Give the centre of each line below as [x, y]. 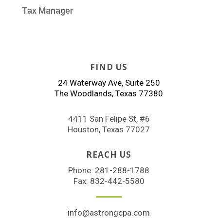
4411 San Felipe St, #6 [109, 118]
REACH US [109, 154]
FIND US [109, 67]
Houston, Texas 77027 [109, 129]
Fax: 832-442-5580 [109, 181]
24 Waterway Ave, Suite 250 [109, 82]
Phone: [82, 170]
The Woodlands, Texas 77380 [109, 93]
